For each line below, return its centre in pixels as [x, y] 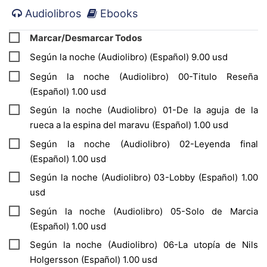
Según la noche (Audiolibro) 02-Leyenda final [144, 144]
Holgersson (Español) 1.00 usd [94, 260]
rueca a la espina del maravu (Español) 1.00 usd [129, 125]
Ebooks [117, 13]
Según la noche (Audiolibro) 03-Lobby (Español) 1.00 [144, 178]
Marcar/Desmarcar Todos [86, 38]
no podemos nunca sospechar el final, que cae [129, 48]
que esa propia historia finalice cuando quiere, [129, 32]
